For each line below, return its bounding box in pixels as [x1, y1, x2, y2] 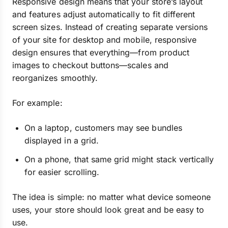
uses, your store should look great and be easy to [12, 205, 205, 215]
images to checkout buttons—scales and [12, 60, 168, 70]
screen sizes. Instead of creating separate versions [12, 22, 208, 32]
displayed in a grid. [24, 135, 99, 146]
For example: [12, 98, 63, 108]
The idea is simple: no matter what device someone [12, 192, 211, 202]
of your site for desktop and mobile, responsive [12, 35, 197, 45]
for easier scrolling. [24, 167, 100, 177]
